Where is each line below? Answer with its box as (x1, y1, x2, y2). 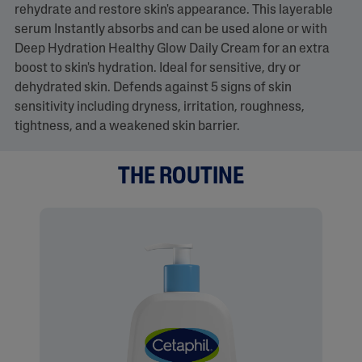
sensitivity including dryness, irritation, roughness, (14, 100, 305, 114)
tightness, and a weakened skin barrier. (14, 120, 240, 133)
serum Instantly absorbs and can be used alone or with (14, 23, 327, 36)
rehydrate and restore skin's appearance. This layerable (14, 3, 333, 17)
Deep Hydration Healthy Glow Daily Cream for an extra (14, 42, 330, 56)
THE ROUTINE (117, 165, 245, 189)
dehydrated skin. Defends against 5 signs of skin (14, 81, 292, 95)
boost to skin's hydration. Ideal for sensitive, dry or (14, 61, 301, 75)
